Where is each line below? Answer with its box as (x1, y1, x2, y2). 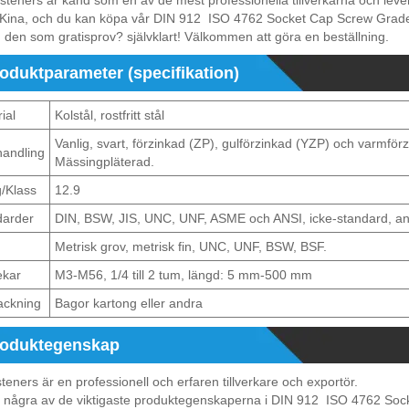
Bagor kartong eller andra (55, 296, 203, 311)
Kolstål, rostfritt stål (55, 108, 164, 123)
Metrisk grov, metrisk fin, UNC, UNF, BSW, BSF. (55, 239, 327, 255)
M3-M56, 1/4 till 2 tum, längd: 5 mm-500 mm (55, 267, 312, 283)
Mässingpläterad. (55, 154, 154, 170)
